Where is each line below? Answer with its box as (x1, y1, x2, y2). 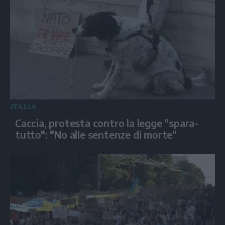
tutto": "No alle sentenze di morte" (15, 128, 177, 141)
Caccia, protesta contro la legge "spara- (15, 116, 198, 129)
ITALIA (10, 101, 37, 111)
